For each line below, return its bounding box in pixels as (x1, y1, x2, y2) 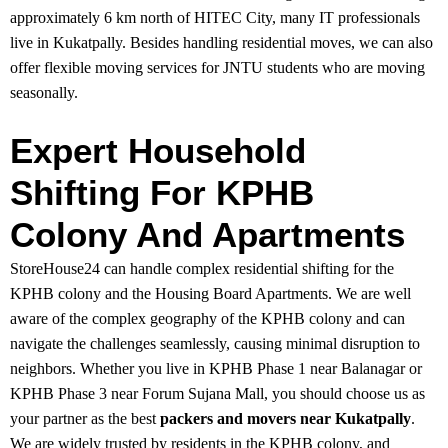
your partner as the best (10, 410, 160, 428)
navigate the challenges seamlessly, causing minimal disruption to (10, 335, 420, 353)
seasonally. (10, 84, 82, 102)
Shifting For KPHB (10, 173, 314, 213)
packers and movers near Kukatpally (160, 410, 411, 428)
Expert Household (10, 131, 306, 171)
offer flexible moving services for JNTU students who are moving (10, 59, 425, 77)
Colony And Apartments (10, 215, 405, 255)
